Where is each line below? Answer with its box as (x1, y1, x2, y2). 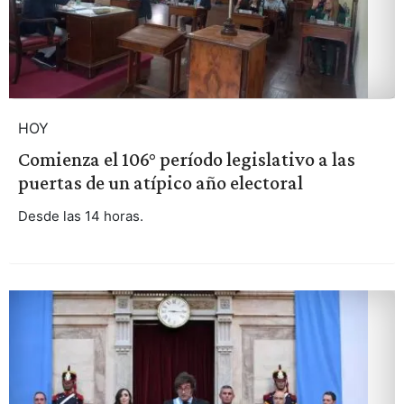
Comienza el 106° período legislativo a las (17, 147, 355, 170)
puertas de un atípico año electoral (17, 170, 303, 194)
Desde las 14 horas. (17, 207, 143, 225)
